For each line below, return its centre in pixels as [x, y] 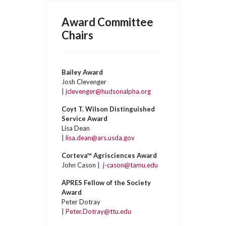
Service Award [85, 119]
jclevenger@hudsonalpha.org [108, 91]
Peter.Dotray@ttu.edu [99, 211]
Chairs [78, 35]
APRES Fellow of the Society [106, 183]
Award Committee [108, 22]
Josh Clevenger [84, 82]
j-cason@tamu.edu [130, 165]
